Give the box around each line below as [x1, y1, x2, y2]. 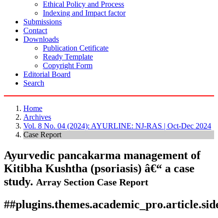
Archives [23, 113, 51, 122]
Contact [23, 26, 47, 35]
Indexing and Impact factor [43, 9, 126, 18]
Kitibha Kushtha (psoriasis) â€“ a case [4, 162, 195, 175]
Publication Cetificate [43, 44, 109, 53]
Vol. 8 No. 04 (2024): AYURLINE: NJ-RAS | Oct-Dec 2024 [23, 122, 211, 130]
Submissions [23, 18, 62, 26]
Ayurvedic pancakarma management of [4, 149, 200, 162]
